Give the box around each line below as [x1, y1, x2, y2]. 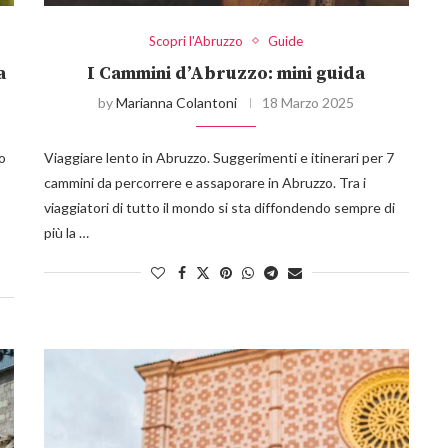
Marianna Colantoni [116, 93, 238, 111]
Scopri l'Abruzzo [149, 32, 244, 49]
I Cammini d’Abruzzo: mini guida [87, 61, 366, 85]
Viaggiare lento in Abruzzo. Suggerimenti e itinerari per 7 [43, 148, 394, 166]
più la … [43, 223, 89, 241]
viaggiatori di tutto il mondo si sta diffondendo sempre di [43, 198, 395, 216]
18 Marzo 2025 [262, 93, 355, 111]
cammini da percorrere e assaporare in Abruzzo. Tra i [43, 173, 366, 191]
